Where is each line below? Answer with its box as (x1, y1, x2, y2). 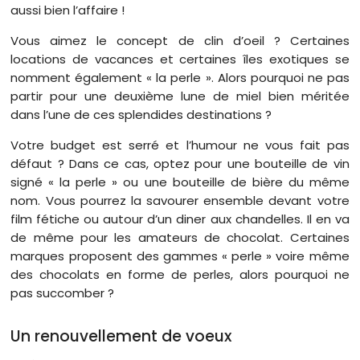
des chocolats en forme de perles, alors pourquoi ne (10, 265, 350, 283)
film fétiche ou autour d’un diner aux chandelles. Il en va (10, 210, 350, 227)
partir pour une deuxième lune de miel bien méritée (10, 87, 350, 104)
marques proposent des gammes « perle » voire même (10, 247, 350, 264)
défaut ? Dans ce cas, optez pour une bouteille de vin (10, 154, 350, 172)
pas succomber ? (10, 284, 115, 301)
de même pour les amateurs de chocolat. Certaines (10, 228, 350, 246)
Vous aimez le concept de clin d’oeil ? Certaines (10, 31, 350, 49)
